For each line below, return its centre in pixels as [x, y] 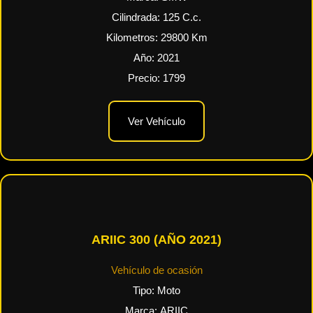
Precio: [145, 78]
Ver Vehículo [156, 121]
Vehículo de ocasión [156, 270]
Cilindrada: [137, 17]
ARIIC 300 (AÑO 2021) [156, 240]
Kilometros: [133, 38]
